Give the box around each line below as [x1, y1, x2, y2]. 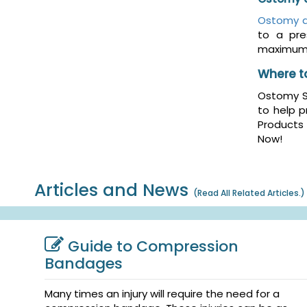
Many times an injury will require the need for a [45, 286, 280, 302]
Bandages [45, 253, 123, 275]
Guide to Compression [68, 236, 238, 258]
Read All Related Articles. [197, 187, 301, 199]
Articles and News [34, 178, 193, 203]
